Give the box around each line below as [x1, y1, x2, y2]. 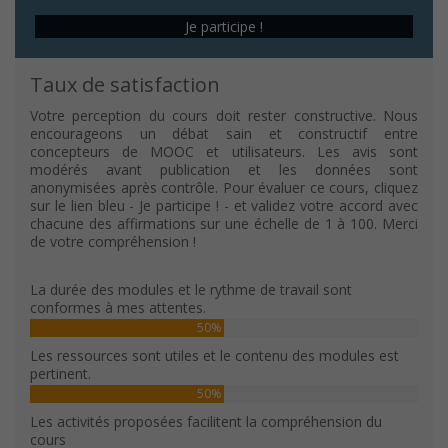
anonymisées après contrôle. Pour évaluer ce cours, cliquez [30, 177, 418, 197]
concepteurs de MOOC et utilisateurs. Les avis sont [30, 141, 418, 161]
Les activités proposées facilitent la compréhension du [30, 411, 382, 431]
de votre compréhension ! [30, 231, 196, 251]
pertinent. [30, 363, 91, 383]
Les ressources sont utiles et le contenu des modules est [30, 345, 399, 365]
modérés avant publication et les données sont [30, 159, 418, 179]
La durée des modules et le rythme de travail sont [30, 279, 352, 299]
